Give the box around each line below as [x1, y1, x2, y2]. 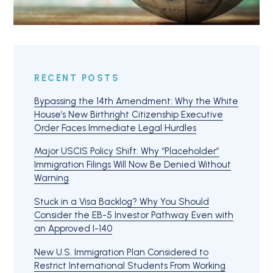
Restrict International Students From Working [34, 260, 225, 271]
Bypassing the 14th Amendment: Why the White [34, 95, 238, 107]
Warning [34, 172, 69, 184]
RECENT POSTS [34, 73, 120, 84]
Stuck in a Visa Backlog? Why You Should [34, 196, 209, 208]
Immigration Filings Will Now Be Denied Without [34, 159, 231, 171]
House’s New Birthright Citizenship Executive [34, 108, 223, 120]
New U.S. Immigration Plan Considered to [34, 246, 208, 258]
